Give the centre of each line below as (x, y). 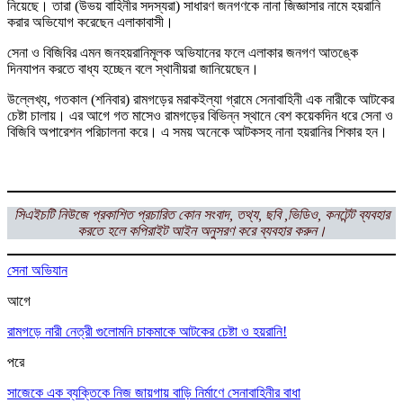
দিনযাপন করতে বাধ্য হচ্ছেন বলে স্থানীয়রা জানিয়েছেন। (133, 68)
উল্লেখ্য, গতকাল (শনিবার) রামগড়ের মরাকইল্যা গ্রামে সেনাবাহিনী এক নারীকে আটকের (201, 99)
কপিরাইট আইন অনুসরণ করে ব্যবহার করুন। (227, 230)
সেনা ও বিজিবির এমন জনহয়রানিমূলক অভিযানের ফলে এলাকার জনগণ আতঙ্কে (183, 52)
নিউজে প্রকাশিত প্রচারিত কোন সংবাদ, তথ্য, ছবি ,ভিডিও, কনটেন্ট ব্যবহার (223, 214)
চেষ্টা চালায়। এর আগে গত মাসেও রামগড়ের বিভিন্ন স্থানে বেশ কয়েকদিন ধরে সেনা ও (200, 115)
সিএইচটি (34, 214)
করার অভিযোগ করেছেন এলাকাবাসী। (90, 22)
